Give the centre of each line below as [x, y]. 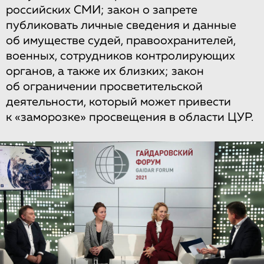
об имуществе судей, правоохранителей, [121, 41]
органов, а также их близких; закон [105, 71]
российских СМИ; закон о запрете [102, 10]
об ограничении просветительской [104, 87]
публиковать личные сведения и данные [121, 25]
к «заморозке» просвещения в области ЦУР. [130, 117]
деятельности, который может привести [118, 102]
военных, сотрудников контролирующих [121, 56]
